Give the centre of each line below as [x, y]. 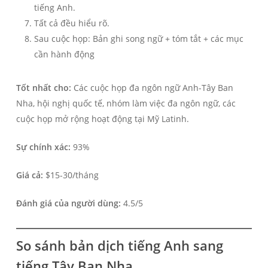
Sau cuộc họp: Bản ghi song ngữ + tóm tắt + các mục [138, 39]
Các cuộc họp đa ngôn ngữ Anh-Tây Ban [152, 88]
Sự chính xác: [43, 147]
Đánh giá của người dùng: [68, 203]
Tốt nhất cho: [43, 88]
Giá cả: [29, 175]
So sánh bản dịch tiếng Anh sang [119, 246]
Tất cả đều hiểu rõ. [71, 23]
